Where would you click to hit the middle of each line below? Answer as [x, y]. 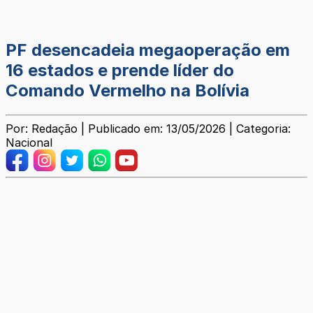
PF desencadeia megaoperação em [148, 50]
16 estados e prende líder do [120, 71]
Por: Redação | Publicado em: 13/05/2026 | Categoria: [148, 129]
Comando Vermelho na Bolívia [128, 91]
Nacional [29, 143]
